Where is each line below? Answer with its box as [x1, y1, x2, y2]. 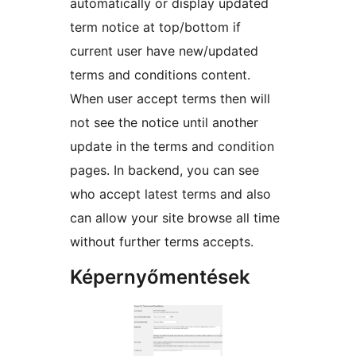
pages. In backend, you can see [70, 162, 259, 179]
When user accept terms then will [70, 91, 270, 107]
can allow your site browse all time [70, 210, 280, 226]
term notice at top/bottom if [70, 19, 241, 36]
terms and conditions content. [70, 67, 250, 83]
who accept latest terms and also [70, 186, 271, 203]
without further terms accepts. [70, 234, 253, 250]
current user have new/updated [70, 43, 258, 60]
